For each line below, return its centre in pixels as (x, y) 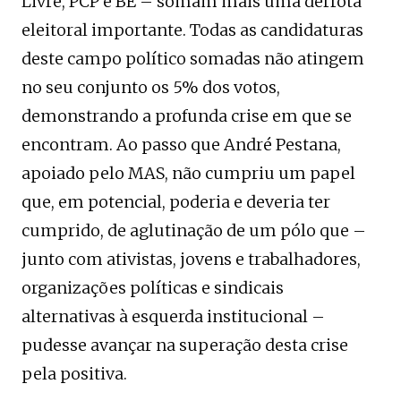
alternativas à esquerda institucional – (173, 316)
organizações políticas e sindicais (153, 287)
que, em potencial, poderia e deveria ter (176, 201)
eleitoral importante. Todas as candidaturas (192, 30)
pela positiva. (74, 373)
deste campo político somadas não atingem (193, 58)
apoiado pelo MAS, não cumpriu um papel (188, 173)
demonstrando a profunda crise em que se (187, 115)
